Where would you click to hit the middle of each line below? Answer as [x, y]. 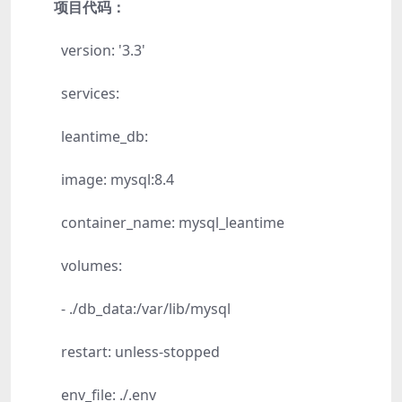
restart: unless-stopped [140, 352]
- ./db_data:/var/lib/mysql [146, 309]
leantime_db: [105, 136]
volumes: [92, 266]
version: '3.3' [103, 50]
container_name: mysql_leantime [173, 223]
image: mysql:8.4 [118, 179]
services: [90, 93]
